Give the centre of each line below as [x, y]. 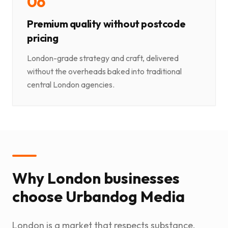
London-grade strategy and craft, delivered [103, 58]
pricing [43, 38]
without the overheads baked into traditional [104, 72]
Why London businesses [96, 178]
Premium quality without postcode [106, 24]
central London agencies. [71, 85]
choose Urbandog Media [98, 197]
